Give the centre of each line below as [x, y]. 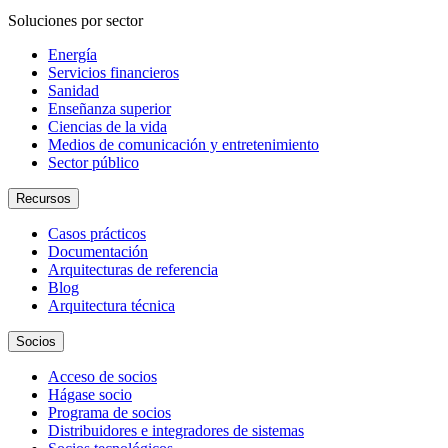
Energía [72, 54]
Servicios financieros [113, 72]
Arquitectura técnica [111, 305]
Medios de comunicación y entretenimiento [183, 144]
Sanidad [73, 90]
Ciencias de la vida [107, 126]
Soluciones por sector [75, 20]
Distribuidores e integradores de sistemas [176, 430]
